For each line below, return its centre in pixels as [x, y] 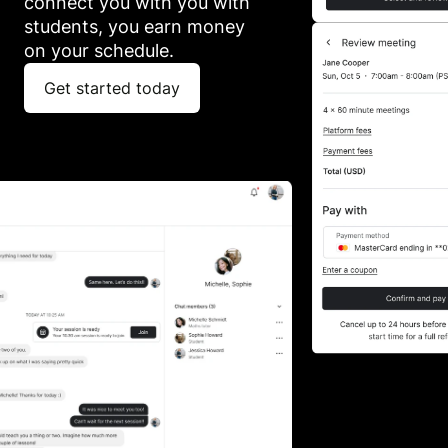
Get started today [112, 87]
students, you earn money [134, 26]
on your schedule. [99, 50]
